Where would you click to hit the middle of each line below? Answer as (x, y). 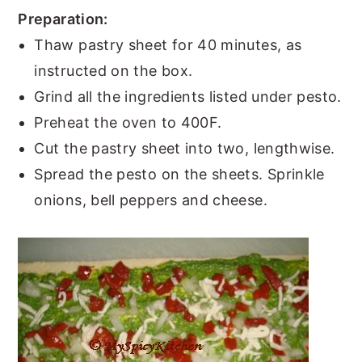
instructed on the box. (114, 70)
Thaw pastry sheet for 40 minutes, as (168, 44)
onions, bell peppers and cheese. (151, 200)
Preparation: (63, 19)
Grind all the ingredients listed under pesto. (188, 96)
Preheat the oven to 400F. (128, 122)
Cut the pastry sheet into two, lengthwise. (185, 148)
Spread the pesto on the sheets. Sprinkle (179, 174)
